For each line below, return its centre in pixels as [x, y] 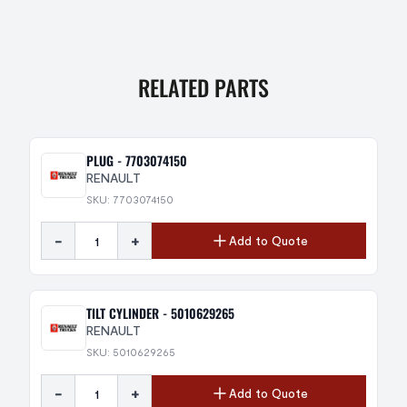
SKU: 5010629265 [131, 352]
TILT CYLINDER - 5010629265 [160, 313]
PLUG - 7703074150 [137, 160]
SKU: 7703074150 [130, 199]
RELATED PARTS [203, 87]
